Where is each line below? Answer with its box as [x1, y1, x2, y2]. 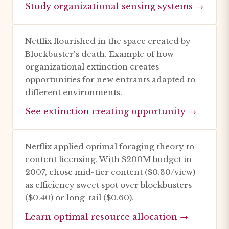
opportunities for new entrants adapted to [25, 75, 195, 84]
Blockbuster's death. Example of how [25, 49, 174, 59]
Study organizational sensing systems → [25, 1, 203, 11]
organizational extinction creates [25, 62, 159, 72]
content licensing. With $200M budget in [25, 154, 192, 164]
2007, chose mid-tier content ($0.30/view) [25, 167, 195, 177]
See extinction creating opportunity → [25, 106, 196, 117]
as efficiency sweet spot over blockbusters [25, 180, 192, 190]
